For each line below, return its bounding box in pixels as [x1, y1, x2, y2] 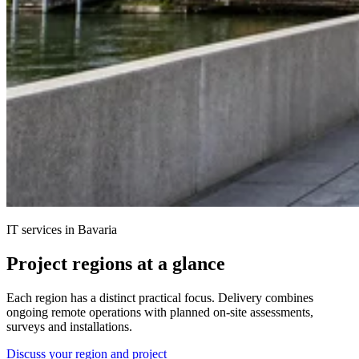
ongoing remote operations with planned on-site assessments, [6, 305, 313, 319]
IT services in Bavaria [6, 223, 117, 237]
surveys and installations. [6, 319, 132, 333]
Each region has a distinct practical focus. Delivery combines [6, 290, 313, 305]
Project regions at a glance [6, 252, 225, 274]
